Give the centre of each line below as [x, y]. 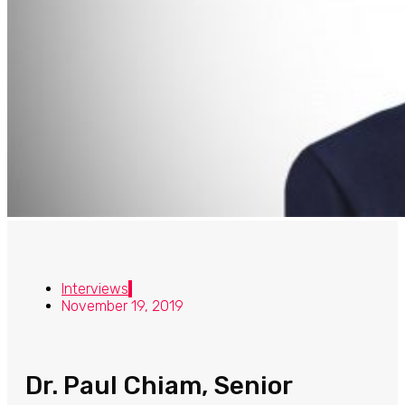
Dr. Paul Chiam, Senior [159, 386]
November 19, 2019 [122, 306]
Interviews [95, 289]
